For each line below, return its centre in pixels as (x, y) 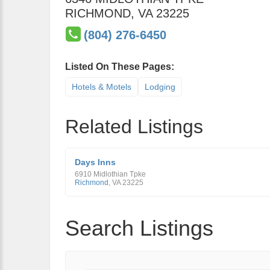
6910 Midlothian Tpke (110, 174)
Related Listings (134, 127)
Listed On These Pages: (120, 67)
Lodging (160, 87)
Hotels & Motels (102, 87)
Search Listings (139, 228)
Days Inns (95, 162)
